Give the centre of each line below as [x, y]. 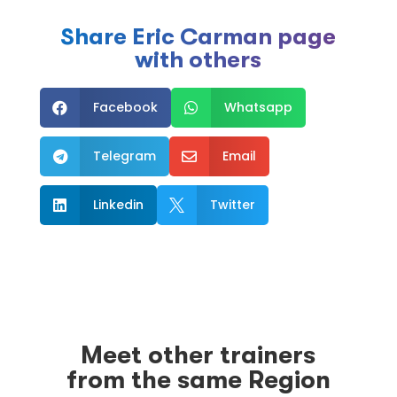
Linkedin [118, 205]
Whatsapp [258, 108]
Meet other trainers [198, 355]
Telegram [124, 156]
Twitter [232, 205]
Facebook [125, 108]
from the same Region [198, 380]
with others [198, 60]
